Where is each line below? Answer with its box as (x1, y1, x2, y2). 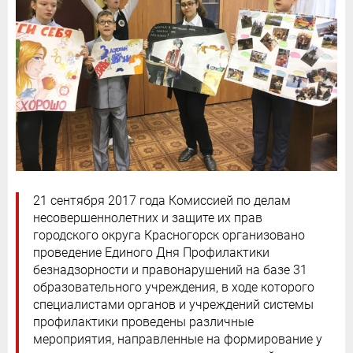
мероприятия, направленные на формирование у (33, 332, 322, 347)
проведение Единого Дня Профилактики (33, 245, 269, 260)
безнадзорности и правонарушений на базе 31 (33, 262, 307, 277)
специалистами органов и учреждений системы (33, 297, 314, 312)
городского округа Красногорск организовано (33, 228, 305, 243)
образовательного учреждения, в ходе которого (33, 280, 314, 295)
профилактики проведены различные (33, 314, 254, 329)
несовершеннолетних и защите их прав (33, 210, 262, 225)
